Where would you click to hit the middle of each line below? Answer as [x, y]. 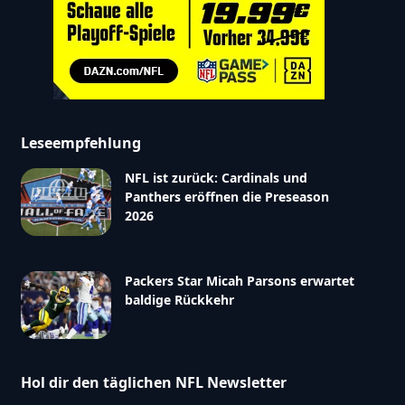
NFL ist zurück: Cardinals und [216, 177]
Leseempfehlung [80, 142]
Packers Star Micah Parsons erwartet [239, 280]
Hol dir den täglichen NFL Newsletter [153, 382]
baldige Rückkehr [179, 299]
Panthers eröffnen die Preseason [226, 196]
